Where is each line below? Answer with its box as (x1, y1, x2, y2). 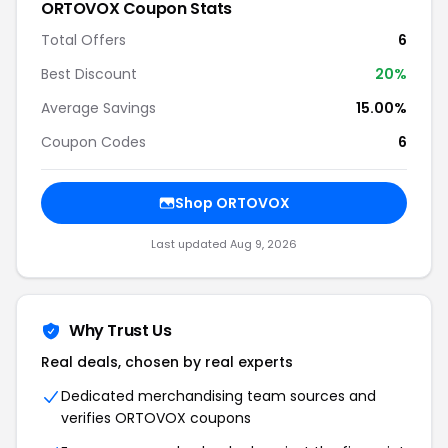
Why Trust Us (69, 319, 172, 342)
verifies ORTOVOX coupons (61, 408, 251, 428)
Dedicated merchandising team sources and (61, 386, 376, 406)
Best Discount (41, 64, 137, 84)
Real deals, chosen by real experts (41, 352, 293, 372)
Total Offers (41, 30, 126, 50)
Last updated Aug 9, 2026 (151, 236, 297, 252)
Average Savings (41, 98, 156, 118)
